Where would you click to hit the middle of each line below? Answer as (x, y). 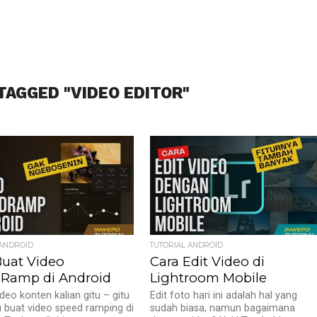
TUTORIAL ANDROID (187, 245)
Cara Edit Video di (208, 261)
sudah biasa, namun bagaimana (223, 308)
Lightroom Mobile (209, 278)
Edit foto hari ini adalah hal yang (224, 295)
